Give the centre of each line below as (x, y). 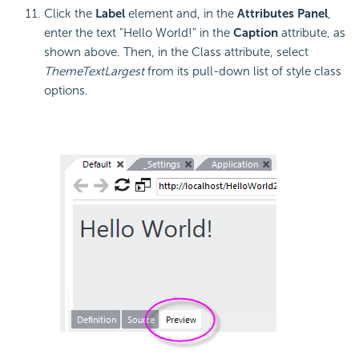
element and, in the (181, 13)
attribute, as (312, 32)
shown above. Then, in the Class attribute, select (176, 52)
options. (66, 90)
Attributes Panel (282, 13)
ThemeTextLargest (94, 71)
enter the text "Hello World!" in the (139, 32)
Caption (256, 32)
